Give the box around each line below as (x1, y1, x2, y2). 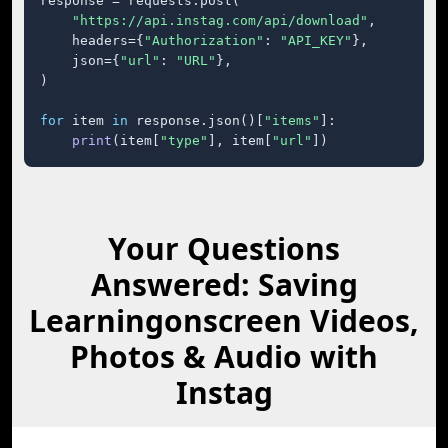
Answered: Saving (90, 264, 358, 305)
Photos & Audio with (70, 336, 378, 377)
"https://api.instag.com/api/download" (72, 13, 368, 28)
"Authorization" (144, 33, 264, 48)
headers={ (40, 33, 144, 48)
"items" (264, 113, 320, 128)
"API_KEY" (280, 33, 352, 48)
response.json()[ (128, 113, 264, 128)
